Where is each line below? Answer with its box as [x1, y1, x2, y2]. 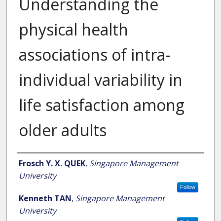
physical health [18, 19, 128, 40]
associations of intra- [18, 44, 170, 66]
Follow [180, 184, 195, 190]
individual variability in [18, 69, 183, 91]
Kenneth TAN [18, 193, 72, 204]
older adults [18, 119, 107, 141]
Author [16, 153, 45, 172]
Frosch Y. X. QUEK [18, 158, 85, 169]
